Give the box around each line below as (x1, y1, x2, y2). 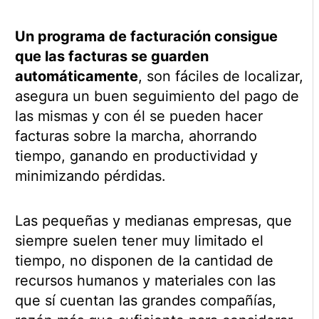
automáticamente (14, 67, 138, 85)
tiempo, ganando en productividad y (14, 147, 258, 164)
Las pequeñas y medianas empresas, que (14, 211, 292, 229)
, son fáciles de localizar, (137, 67, 303, 85)
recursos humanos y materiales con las (14, 271, 276, 289)
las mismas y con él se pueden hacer (14, 107, 263, 125)
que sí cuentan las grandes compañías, (14, 291, 276, 309)
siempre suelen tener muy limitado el (14, 231, 263, 249)
